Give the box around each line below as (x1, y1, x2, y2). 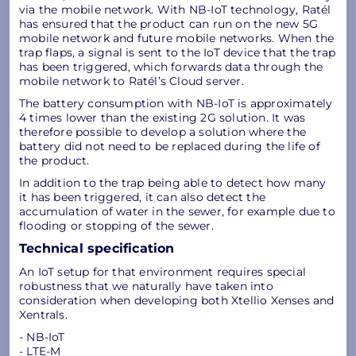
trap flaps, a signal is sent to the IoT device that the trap (19, 44, 336, 60)
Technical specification (19, 240, 175, 256)
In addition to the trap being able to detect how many (19, 175, 327, 190)
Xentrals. (19, 307, 68, 322)
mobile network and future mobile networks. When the (19, 30, 335, 45)
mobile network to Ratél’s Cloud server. (19, 73, 244, 88)
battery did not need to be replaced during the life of (19, 138, 320, 153)
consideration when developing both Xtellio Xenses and (19, 292, 335, 308)
